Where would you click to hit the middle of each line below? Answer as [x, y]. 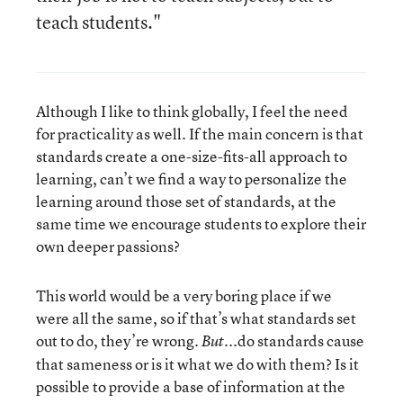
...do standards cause [294, 340]
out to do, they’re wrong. [119, 340]
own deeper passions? [108, 246]
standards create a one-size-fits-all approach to [192, 156]
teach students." [99, 22]
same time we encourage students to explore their [201, 224]
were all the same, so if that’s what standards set [196, 318]
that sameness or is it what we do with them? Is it [197, 364]
